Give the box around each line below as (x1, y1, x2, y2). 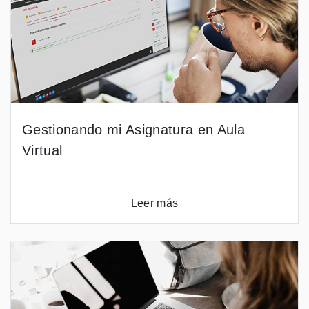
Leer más (130, 197, 179, 209)
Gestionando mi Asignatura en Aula (22, 122, 245, 137)
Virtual (22, 143, 63, 158)
